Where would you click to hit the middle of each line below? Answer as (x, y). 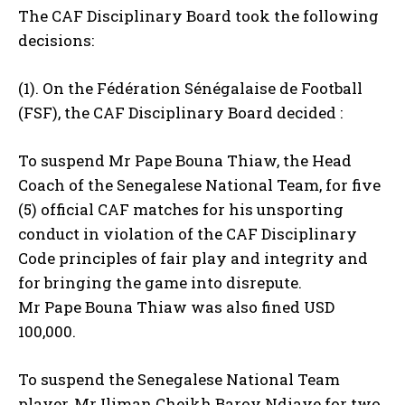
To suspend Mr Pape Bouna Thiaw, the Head (185, 161)
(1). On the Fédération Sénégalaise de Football (190, 89)
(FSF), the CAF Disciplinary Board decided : (180, 113)
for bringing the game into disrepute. (160, 283)
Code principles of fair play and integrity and (193, 259)
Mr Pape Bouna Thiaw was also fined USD (176, 307)
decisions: (56, 41)
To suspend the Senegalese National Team (179, 380)
